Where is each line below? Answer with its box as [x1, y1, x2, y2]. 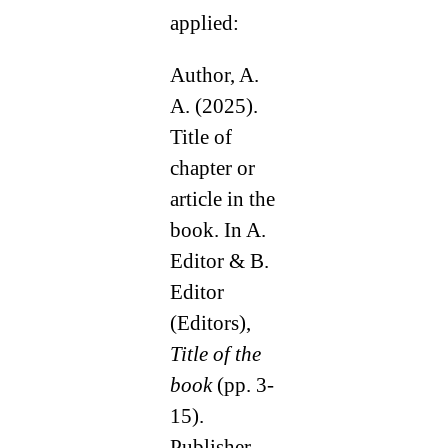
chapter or [169, 156, 255, 181]
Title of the [169, 342, 261, 367]
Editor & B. [169, 249, 269, 274]
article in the [169, 187, 275, 212]
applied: [169, 11, 239, 36]
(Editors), [169, 311, 251, 336]
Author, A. [169, 63, 259, 88]
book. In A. [169, 218, 266, 243]
